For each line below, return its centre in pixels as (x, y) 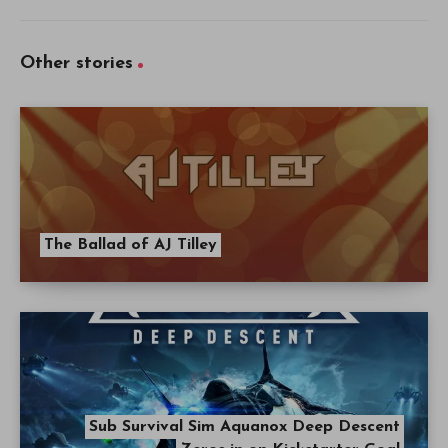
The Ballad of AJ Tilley (130, 245)
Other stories (76, 64)
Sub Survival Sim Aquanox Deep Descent (244, 427)
